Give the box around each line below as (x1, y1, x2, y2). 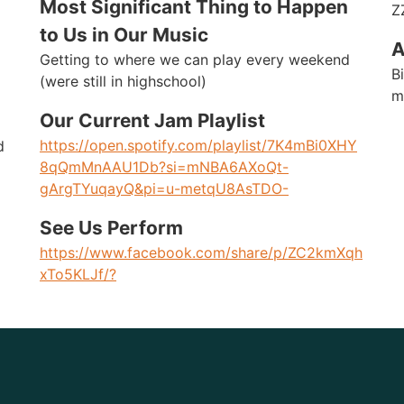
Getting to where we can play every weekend (40, 50, 350, 69)
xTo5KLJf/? (40, 264, 116, 283)
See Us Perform (40, 216, 183, 239)
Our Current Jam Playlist (40, 108, 265, 132)
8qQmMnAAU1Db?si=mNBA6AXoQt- (40, 157, 289, 176)
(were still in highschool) (40, 71, 207, 90)
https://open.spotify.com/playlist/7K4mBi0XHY (40, 135, 357, 154)
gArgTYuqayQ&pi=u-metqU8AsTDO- (40, 179, 289, 197)
